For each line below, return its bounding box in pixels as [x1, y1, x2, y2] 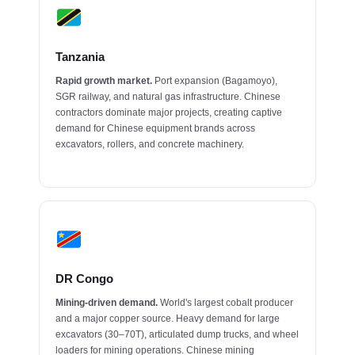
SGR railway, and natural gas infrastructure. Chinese [55, 91, 281, 103]
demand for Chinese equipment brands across [55, 123, 256, 135]
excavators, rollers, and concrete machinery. [55, 139, 245, 151]
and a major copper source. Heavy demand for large [55, 312, 281, 324]
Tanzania [55, 50, 105, 64]
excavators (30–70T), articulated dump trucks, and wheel [55, 328, 300, 340]
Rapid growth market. [55, 75, 153, 87]
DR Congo [55, 271, 114, 285]
